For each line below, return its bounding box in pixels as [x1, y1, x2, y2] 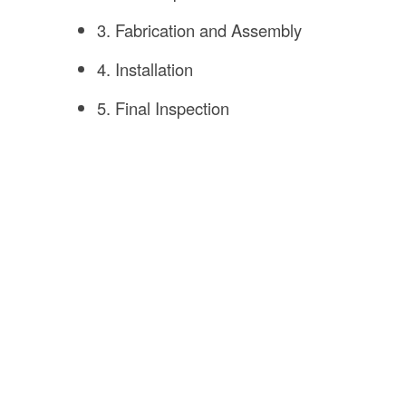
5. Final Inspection [97, 96, 230, 121]
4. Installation [97, 57, 194, 82]
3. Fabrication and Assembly [97, 18, 303, 43]
